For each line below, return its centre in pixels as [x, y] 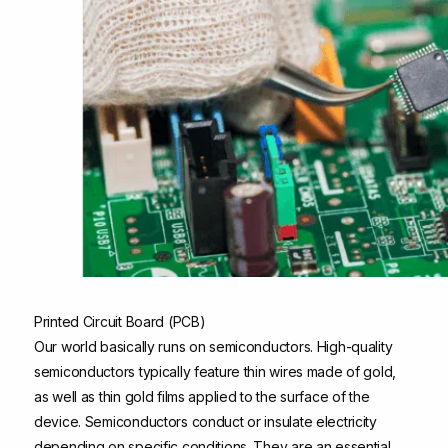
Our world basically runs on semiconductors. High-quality [213, 346]
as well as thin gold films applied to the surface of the [202, 396]
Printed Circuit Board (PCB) [120, 321]
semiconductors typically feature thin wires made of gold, [215, 371]
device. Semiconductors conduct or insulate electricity [205, 421]
